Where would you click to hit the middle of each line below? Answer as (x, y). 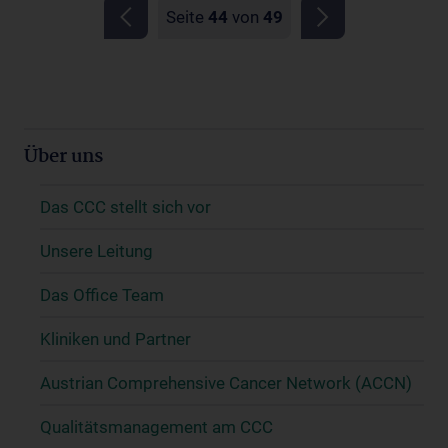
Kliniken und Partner (115, 338)
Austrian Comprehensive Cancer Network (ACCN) (226, 382)
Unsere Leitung (96, 250)
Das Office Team (102, 294)
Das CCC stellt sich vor (125, 206)
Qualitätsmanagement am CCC (156, 426)
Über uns (63, 156)
